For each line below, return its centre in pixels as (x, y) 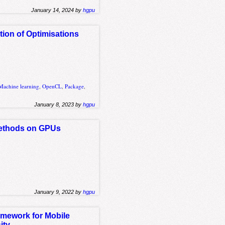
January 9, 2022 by (59, 192)
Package (75, 86)
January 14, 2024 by (57, 10)
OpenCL (52, 86)
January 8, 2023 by (59, 105)
